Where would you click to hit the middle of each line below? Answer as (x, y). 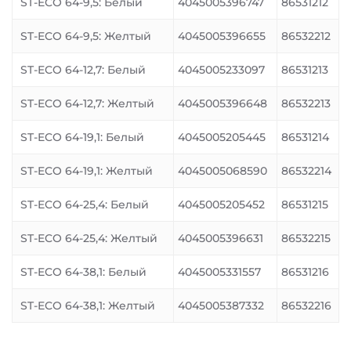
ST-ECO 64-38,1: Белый (83, 272)
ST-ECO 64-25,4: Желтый (89, 238)
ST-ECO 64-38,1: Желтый (88, 306)
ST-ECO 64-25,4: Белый (85, 204)
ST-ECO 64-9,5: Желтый (86, 36)
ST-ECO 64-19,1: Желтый (87, 171)
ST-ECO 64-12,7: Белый (83, 70)
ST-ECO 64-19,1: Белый (82, 137)
